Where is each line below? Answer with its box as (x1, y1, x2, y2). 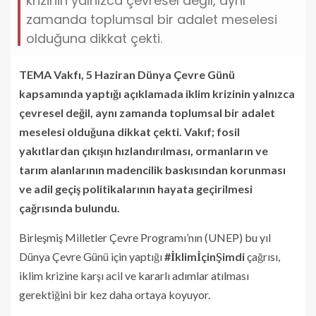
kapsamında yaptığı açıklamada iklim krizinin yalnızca (19, 86, 295, 100)
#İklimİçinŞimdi (164, 249, 245, 263)
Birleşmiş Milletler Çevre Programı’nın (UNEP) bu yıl (19, 230, 271, 244)
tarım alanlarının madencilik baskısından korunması (19, 162, 286, 176)
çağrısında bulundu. (19, 200, 120, 214)
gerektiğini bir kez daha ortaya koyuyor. (19, 287, 212, 301)
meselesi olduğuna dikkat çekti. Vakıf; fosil (19, 124, 240, 138)
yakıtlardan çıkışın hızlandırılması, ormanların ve (19, 143, 268, 157)
